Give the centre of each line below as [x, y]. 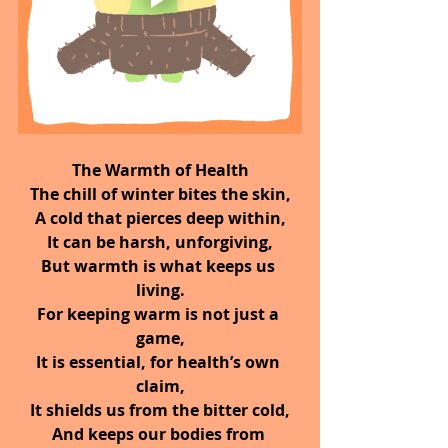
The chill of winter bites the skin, [160, 194]
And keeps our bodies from [160, 434]
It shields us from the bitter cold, [160, 410]
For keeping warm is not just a [160, 314]
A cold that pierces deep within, [160, 218]
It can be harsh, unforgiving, [160, 242]
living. [160, 290]
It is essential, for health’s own [160, 362]
